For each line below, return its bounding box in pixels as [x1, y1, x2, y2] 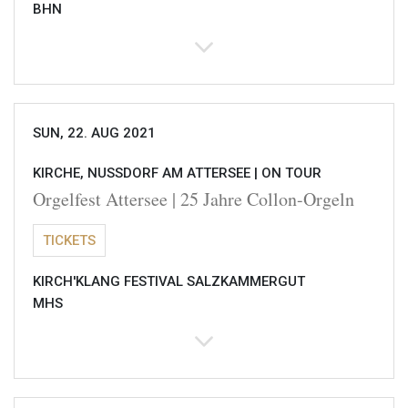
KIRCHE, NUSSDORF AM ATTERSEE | [33, 165, 258, 182]
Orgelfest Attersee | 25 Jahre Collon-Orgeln [33, 187, 354, 212]
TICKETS [43, 232, 96, 250]
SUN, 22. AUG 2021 [33, 125, 156, 142]
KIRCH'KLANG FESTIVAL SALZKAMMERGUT [33, 273, 305, 291]
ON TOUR [261, 165, 321, 182]
